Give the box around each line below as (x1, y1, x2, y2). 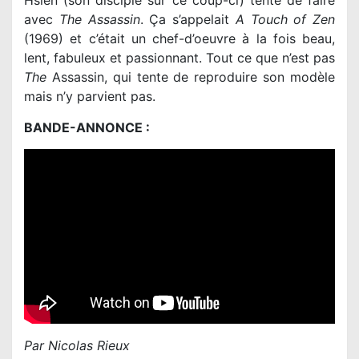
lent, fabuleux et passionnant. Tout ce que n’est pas (24, 50, 335, 67)
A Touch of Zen (235, 11, 335, 28)
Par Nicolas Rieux (24, 337, 130, 354)
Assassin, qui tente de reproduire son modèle (46, 69, 335, 86)
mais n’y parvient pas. (24, 88, 155, 105)
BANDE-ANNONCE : (24, 119, 150, 136)
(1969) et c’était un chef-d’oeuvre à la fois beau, (24, 30, 335, 47)
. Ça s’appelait (139, 11, 236, 28)
